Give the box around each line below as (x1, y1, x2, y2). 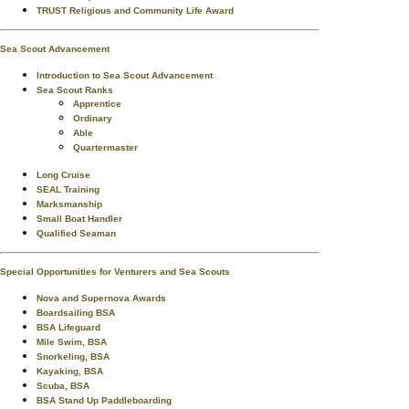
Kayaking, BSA (37, 366, 103, 376)
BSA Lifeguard (37, 322, 100, 332)
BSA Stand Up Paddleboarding (37, 395, 172, 405)
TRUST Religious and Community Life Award (37, 5, 234, 16)
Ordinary (73, 113, 112, 123)
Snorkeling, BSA (37, 351, 110, 362)
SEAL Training (37, 184, 100, 194)
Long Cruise (37, 170, 90, 180)
